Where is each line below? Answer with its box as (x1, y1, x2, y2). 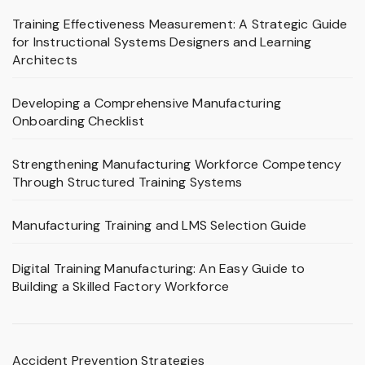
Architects (12, 51, 77, 69)
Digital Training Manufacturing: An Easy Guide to (12, 260, 306, 278)
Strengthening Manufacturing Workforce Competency (12, 156, 342, 174)
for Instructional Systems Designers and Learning (12, 33, 312, 51)
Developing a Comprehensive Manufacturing (12, 95, 282, 112)
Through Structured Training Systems (12, 174, 242, 191)
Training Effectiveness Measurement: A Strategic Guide (12, 15, 348, 33)
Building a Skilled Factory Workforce (12, 278, 230, 296)
